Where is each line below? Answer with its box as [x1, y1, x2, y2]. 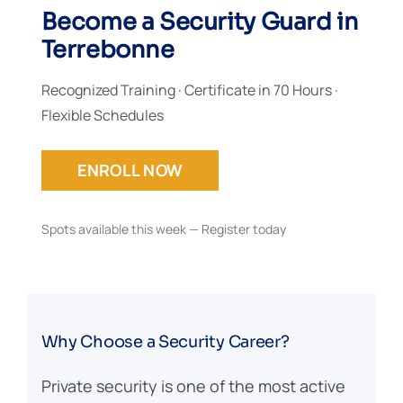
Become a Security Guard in [40, 6, 359, 36]
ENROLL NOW [76, 158, 184, 181]
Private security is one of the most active [40, 374, 345, 397]
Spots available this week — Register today [40, 219, 286, 237]
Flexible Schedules [40, 104, 164, 125]
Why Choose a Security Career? [40, 331, 290, 352]
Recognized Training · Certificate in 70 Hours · [40, 79, 338, 100]
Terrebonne [40, 34, 175, 64]
